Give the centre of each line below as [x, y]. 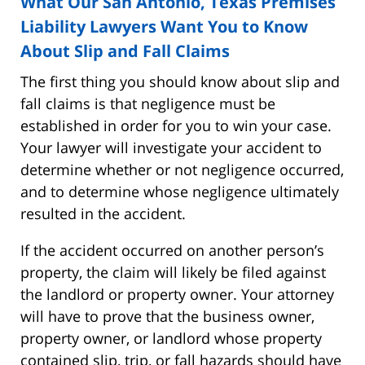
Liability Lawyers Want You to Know [164, 26]
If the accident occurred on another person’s [172, 250]
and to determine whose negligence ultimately [180, 191]
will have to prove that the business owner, [167, 316]
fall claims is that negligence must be [148, 103]
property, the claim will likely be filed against [173, 272]
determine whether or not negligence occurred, [182, 169]
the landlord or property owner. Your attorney [177, 294]
